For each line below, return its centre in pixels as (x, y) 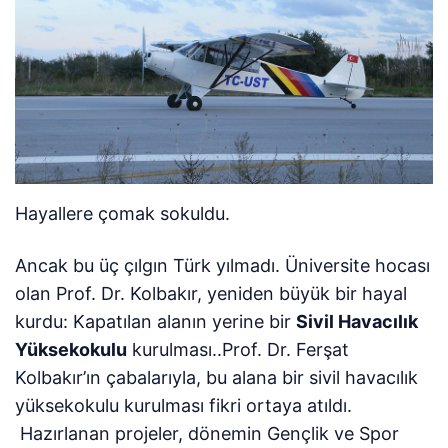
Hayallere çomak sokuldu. (123, 213)
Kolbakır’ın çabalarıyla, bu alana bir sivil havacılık (217, 377)
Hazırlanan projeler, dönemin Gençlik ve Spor (207, 433)
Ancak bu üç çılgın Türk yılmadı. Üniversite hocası (223, 265)
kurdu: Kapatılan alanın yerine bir (156, 321)
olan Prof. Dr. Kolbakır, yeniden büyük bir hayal (211, 293)
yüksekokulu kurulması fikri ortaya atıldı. (184, 405)
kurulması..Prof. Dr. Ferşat (238, 349)
